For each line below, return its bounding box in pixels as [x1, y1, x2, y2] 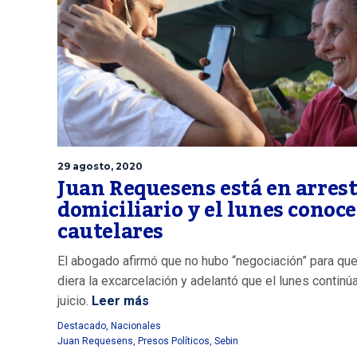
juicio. [57, 293, 88, 309]
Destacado [57, 320, 106, 332]
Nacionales [111, 320, 161, 332]
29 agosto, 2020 [57, 160, 143, 173]
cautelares [57, 212, 163, 253]
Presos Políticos [138, 335, 210, 347]
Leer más [88, 293, 149, 309]
